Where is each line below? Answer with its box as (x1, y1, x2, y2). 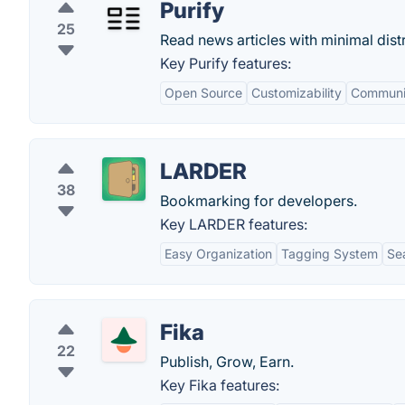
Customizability (251, 85, 342, 100)
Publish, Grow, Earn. (160, 353, 294, 371)
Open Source (165, 85, 242, 100)
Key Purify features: (160, 54, 291, 72)
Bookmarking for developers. (160, 192, 357, 210)
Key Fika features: (160, 376, 279, 394)
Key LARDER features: (160, 215, 307, 233)
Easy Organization (165, 246, 272, 261)
